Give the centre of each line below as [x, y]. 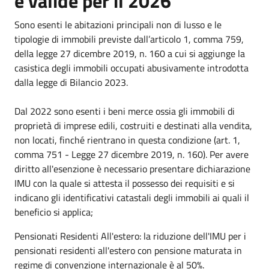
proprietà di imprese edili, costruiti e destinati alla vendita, [133, 125]
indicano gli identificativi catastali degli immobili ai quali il [132, 197]
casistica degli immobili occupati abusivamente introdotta [131, 68]
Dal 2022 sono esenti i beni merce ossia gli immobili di [125, 111]
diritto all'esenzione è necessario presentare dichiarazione [132, 168]
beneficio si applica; [54, 212]
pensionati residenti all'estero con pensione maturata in [128, 250]
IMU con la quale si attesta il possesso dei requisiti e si [125, 183]
